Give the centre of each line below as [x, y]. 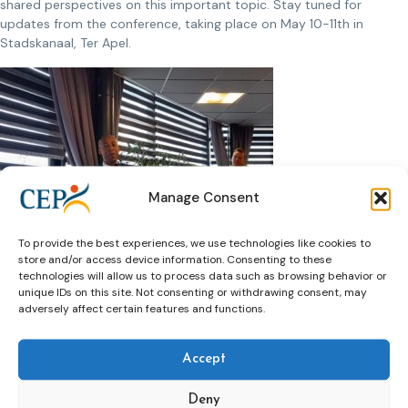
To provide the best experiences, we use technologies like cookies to [194, 242]
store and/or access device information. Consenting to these [175, 259]
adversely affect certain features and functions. [142, 308]
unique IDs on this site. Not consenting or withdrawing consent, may [193, 291]
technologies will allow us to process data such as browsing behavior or [203, 275]
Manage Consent [204, 197]
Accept [204, 359]
